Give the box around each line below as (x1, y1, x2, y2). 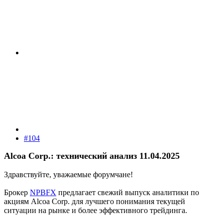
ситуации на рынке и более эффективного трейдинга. (4, 206, 187, 215)
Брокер (4, 188, 30, 197)
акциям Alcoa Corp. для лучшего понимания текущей (4, 197, 185, 206)
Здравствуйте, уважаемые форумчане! (4, 170, 133, 179)
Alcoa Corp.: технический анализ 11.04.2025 (4, 150, 180, 161)
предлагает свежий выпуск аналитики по (56, 188, 199, 197)
